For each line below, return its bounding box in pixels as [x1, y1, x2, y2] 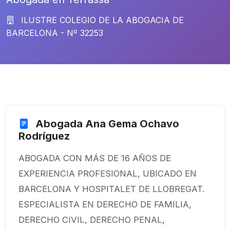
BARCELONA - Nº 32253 [6, 28, 103, 38]
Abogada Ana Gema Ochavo [33, 118, 179, 130]
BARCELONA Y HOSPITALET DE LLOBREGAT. [18, 184, 204, 194]
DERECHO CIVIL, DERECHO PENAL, [18, 215, 165, 225]
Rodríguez [18, 130, 70, 142]
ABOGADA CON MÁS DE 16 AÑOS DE [18, 153, 171, 163]
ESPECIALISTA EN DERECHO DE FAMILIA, [18, 199, 191, 209]
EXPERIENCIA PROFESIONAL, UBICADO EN [18, 168, 197, 179]
